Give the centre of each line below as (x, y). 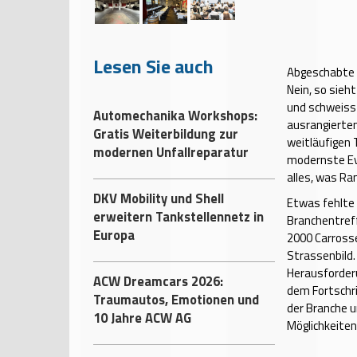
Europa (114, 235)
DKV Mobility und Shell (159, 198)
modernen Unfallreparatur (171, 152)
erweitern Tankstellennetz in (178, 216)
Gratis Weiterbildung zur (166, 133)
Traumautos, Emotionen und (176, 299)
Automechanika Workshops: (175, 115)
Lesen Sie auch (153, 66)
